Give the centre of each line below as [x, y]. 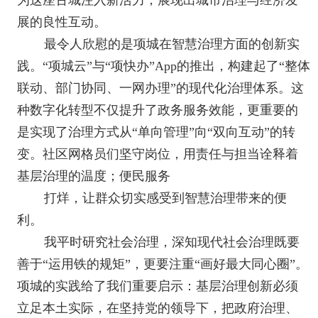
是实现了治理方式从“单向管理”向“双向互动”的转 [157, 132]
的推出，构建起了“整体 [244, 66]
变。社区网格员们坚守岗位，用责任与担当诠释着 [158, 154]
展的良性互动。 [62, 22]
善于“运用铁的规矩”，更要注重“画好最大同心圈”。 [163, 264]
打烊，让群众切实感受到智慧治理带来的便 [165, 198]
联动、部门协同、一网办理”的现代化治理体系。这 [161, 88]
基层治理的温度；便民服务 [94, 176]
